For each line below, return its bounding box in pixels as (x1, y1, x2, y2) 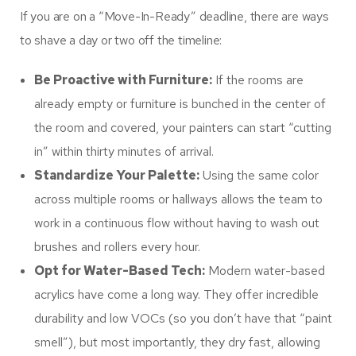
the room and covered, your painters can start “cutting (34, 119, 331, 137)
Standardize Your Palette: (34, 167, 199, 184)
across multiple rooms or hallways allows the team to (34, 191, 323, 208)
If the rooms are (212, 72, 304, 89)
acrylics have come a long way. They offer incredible (34, 286, 319, 304)
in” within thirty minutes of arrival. (34, 143, 214, 161)
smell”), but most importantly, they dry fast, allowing (34, 334, 320, 351)
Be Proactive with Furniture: (34, 72, 212, 89)
